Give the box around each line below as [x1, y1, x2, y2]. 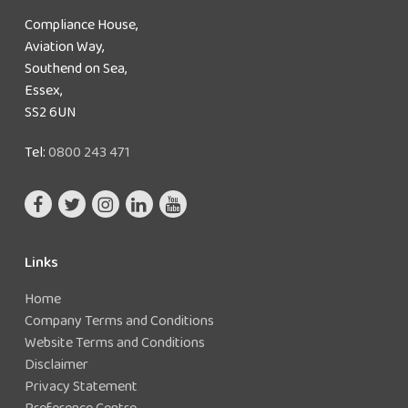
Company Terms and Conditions [24, 310, 214, 331]
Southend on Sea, [24, 57, 127, 78]
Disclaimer [24, 353, 88, 374]
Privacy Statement [24, 375, 138, 396]
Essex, [24, 79, 62, 100]
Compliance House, [24, 14, 138, 35]
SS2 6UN [24, 101, 76, 122]
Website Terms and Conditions [24, 331, 205, 352]
